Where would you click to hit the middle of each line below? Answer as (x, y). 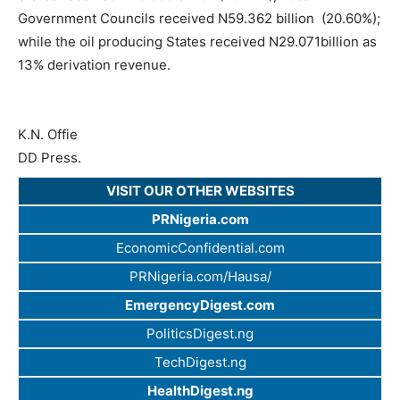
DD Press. (50, 157)
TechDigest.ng (200, 362)
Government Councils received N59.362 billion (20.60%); (199, 18)
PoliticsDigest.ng (200, 333)
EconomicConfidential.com (200, 247)
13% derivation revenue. (96, 64)
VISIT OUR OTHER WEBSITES (200, 190)
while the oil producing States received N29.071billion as (197, 41)
